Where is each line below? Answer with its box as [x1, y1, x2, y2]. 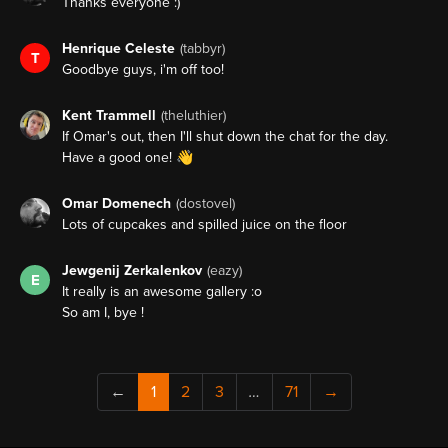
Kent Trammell [62, 107, 156, 125]
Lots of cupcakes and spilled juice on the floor [62, 216, 347, 234]
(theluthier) [161, 107, 226, 125]
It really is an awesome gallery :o [62, 283, 262, 301]
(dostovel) [176, 195, 235, 213]
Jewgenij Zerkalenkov [62, 262, 202, 280]
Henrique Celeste [62, 40, 175, 58]
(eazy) [207, 262, 242, 280]
